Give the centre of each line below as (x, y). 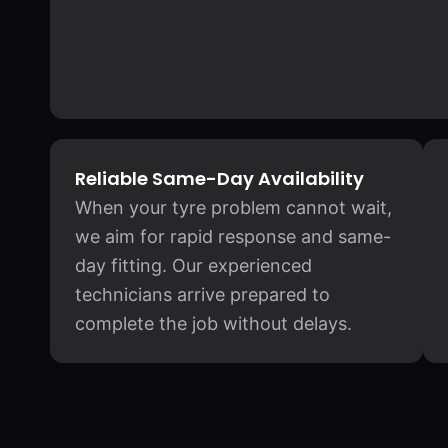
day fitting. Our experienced (193, 265)
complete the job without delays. (213, 323)
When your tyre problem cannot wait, (233, 207)
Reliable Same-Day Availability (219, 178)
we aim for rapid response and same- (233, 236)
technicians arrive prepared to (202, 294)
